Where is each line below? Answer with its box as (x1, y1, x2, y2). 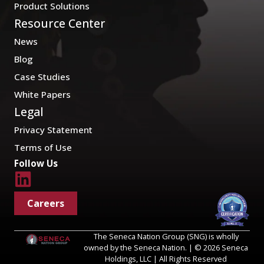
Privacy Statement (14, 124, 93, 136)
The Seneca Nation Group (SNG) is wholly (93, 231, 239, 242)
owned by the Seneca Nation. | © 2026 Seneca (84, 242, 249, 253)
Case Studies (14, 71, 70, 82)
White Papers (14, 88, 71, 100)
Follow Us (14, 157, 58, 169)
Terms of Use (14, 141, 72, 153)
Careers (27, 197, 64, 210)
